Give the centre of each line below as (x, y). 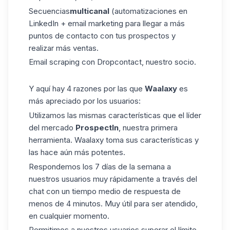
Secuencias (49, 11)
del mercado (52, 127)
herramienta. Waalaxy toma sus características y (114, 140)
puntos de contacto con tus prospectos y (102, 35)
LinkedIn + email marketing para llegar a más (107, 23)
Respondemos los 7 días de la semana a (100, 166)
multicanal (90, 11)
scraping (64, 62)
